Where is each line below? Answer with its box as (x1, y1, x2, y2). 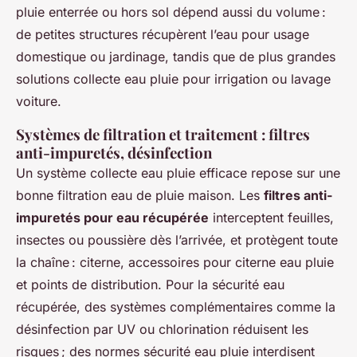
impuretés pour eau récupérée (16, 210, 209, 226)
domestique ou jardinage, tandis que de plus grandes (16, 49, 335, 65)
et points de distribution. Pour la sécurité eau (16, 277, 284, 292)
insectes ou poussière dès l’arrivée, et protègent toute (16, 232, 338, 248)
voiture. (16, 93, 61, 109)
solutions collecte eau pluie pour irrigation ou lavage (16, 71, 331, 87)
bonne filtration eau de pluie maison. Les (16, 187, 264, 203)
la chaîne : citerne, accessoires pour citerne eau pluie (16, 254, 334, 270)
